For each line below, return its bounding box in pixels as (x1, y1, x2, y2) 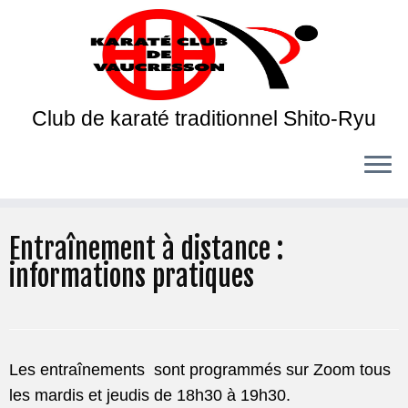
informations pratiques (9, 259, 254, 294)
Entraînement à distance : (9, 231, 283, 267)
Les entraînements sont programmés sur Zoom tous (9, 361, 391, 379)
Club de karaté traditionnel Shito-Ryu (32, 107, 376, 130)
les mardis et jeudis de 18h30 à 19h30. (9, 386, 291, 404)
